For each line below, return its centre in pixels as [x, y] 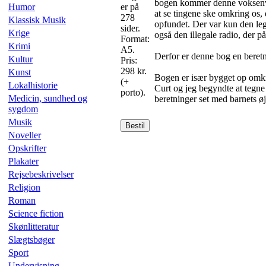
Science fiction [36, 213]
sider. [130, 28]
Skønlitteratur [34, 227]
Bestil [135, 126]
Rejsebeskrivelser [41, 174]
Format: [135, 39]
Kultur [20, 59]
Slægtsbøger [31, 240]
